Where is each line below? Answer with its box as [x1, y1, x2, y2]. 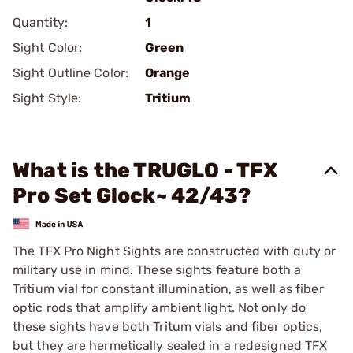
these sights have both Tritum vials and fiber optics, [13, 318, 323, 334]
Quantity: [13, 15, 68, 30]
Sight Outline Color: [13, 65, 128, 80]
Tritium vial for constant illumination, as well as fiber [13, 281, 324, 296]
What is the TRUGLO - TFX [13, 158, 278, 183]
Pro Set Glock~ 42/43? [13, 184, 251, 208]
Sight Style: [13, 91, 82, 106]
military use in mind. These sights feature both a [13, 262, 301, 277]
